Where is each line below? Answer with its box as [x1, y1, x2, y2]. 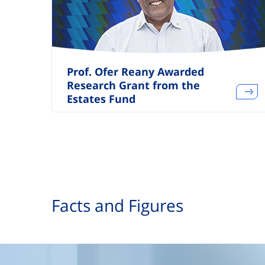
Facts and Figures [51, 194, 183, 216]
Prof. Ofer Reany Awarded [67, 64, 204, 79]
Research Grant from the [67, 78, 200, 92]
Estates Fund [67, 92, 135, 106]
